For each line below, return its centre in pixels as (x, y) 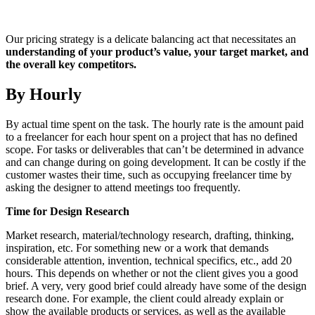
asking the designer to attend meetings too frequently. (123, 188)
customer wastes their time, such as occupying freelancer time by (149, 175)
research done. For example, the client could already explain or (144, 299)
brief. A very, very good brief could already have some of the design (156, 286)
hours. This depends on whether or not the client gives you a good (152, 274)
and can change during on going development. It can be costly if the (156, 162)
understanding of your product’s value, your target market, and (157, 52)
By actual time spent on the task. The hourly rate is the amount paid (155, 124)
